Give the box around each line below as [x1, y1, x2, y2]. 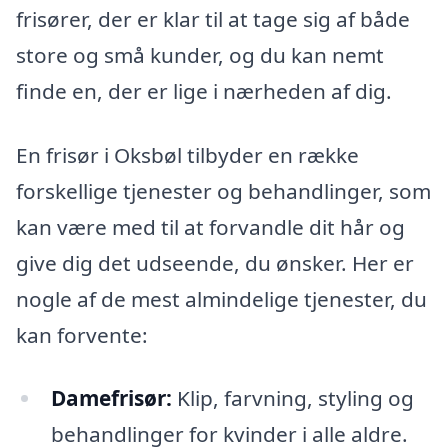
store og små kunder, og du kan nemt [16, 40, 384, 69]
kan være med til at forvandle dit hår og [16, 212, 405, 241]
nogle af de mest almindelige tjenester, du [16, 284, 427, 313]
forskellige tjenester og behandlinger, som [16, 176, 431, 205]
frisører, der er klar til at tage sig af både [16, 4, 410, 33]
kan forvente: [16, 320, 148, 349]
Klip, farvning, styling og [171, 384, 414, 413]
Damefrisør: [50, 384, 172, 413]
